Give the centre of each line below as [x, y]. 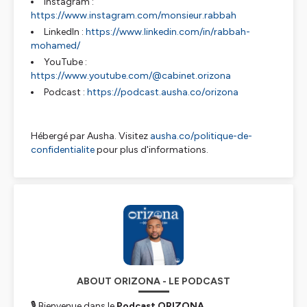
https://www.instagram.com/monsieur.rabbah [134, 15]
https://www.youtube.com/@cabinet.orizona [131, 76]
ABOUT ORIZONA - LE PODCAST [153, 281]
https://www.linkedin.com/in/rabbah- [168, 32]
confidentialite [63, 150]
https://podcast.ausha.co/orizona [163, 92]
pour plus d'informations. [151, 150]
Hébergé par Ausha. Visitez [90, 136]
